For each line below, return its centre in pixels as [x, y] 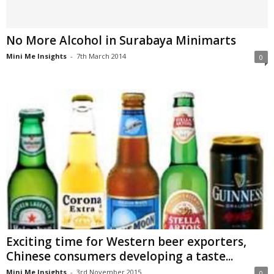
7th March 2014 [101, 56]
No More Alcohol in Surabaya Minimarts [121, 41]
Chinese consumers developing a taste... [120, 256]
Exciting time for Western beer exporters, [126, 241]
